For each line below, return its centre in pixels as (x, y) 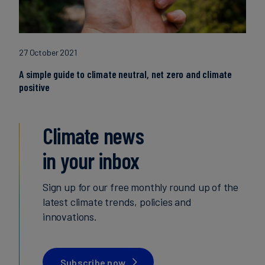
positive (34, 87)
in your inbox (91, 160)
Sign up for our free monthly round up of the (141, 187)
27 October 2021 (48, 52)
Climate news (93, 135)
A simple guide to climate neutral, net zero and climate (126, 74)
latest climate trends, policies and (117, 202)
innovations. (70, 216)
